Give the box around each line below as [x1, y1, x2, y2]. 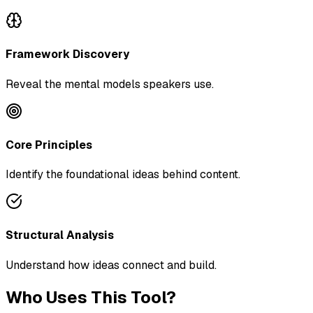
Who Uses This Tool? [6, 286, 176, 308]
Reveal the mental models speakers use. [6, 76, 214, 92]
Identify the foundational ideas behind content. [6, 167, 240, 182]
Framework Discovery [6, 47, 129, 62]
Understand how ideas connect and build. [6, 257, 217, 272]
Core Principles [6, 137, 92, 152]
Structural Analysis [6, 228, 114, 243]
